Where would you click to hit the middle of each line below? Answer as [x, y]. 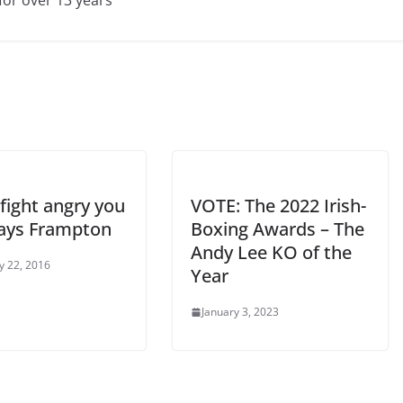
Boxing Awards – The [278, 229]
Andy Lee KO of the [271, 253]
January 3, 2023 [240, 312]
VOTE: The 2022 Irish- [278, 206]
